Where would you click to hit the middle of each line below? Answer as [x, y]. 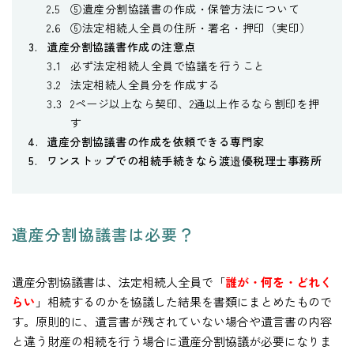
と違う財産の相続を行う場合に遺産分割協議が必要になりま [172, 341]
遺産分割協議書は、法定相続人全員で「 [119, 282]
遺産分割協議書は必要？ [103, 235]
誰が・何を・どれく [279, 282]
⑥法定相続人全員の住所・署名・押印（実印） [191, 28]
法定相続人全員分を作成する [145, 85]
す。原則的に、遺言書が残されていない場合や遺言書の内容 [172, 322]
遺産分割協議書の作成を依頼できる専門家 [156, 142]
